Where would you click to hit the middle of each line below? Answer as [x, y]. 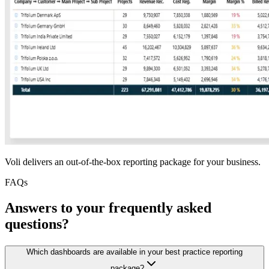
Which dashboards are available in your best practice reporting [134, 252]
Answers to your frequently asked [108, 208]
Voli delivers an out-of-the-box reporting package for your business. [133, 162]
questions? [37, 224]
